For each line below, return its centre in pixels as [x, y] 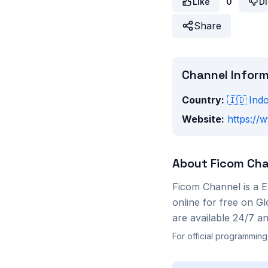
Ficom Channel [206, 187]
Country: [203, 100]
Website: [203, 119]
